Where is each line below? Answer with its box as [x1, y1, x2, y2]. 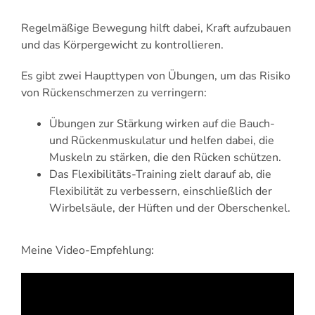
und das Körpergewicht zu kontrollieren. [21, 37, 226, 53]
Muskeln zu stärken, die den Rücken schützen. [49, 149, 281, 165]
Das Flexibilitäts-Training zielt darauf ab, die [49, 166, 271, 182]
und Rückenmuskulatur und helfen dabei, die [49, 132, 274, 148]
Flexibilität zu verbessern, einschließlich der [49, 183, 272, 199]
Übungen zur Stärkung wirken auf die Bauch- [49, 115, 275, 131]
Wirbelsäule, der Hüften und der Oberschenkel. [49, 200, 290, 216]
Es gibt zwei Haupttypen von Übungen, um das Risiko [21, 67, 290, 84]
